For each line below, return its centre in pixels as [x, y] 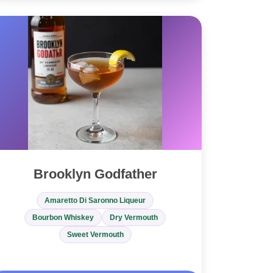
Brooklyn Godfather [95, 174]
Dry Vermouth [134, 218]
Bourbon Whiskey [63, 218]
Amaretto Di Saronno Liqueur [95, 201]
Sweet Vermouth [95, 235]
